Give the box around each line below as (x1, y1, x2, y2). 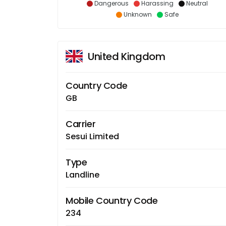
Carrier (66, 117, 96, 130)
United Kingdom (88, 49, 165, 64)
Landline (66, 168, 99, 181)
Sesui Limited (66, 130, 119, 142)
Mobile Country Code (66, 194, 158, 207)
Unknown (123, 10, 152, 19)
